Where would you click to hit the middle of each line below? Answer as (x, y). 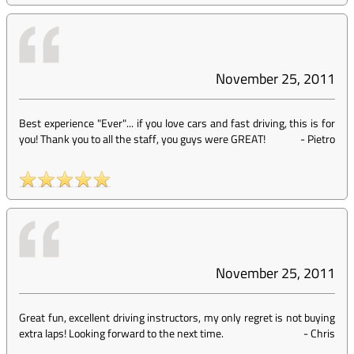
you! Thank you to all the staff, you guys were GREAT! (142, 139)
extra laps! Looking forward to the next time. (121, 333)
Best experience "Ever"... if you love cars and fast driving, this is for (177, 123)
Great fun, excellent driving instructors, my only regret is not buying (177, 317)
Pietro (321, 139)
